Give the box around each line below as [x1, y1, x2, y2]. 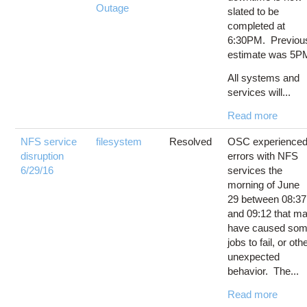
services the [228, 164, 283, 176]
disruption [21, 149, 64, 162]
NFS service [21, 135, 77, 147]
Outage [96, 1, 130, 14]
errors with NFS [228, 149, 299, 162]
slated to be [228, 5, 280, 17]
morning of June [228, 178, 300, 191]
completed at [228, 19, 286, 32]
